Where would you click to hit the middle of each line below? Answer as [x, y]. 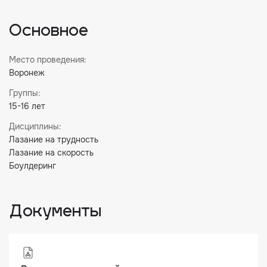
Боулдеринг [32, 166]
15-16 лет [27, 106]
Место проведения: [48, 60]
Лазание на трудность [54, 139]
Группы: [25, 93]
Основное [49, 32]
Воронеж [27, 73]
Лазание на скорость [51, 153]
